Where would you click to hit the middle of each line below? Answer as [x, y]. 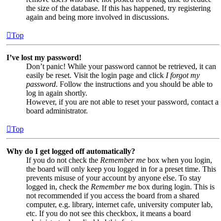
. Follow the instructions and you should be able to [134, 84]
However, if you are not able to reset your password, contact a [122, 102]
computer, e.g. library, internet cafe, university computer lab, [119, 204]
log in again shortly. [57, 93]
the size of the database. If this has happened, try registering [118, 8]
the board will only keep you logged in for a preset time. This [121, 169]
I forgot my [183, 75]
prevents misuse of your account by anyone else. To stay [114, 178]
